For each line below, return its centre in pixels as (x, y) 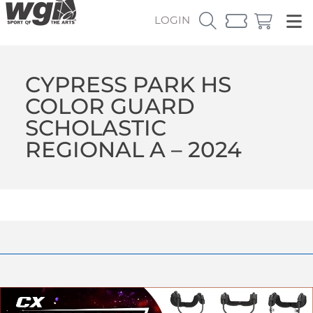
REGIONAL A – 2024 (133, 149)
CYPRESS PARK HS (128, 84)
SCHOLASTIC (95, 128)
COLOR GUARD (110, 106)
